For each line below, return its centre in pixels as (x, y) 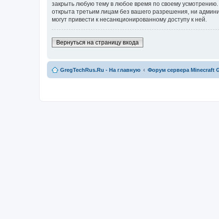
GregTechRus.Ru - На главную (100, 70)
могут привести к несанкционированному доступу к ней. (129, 19)
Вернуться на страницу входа (98, 42)
